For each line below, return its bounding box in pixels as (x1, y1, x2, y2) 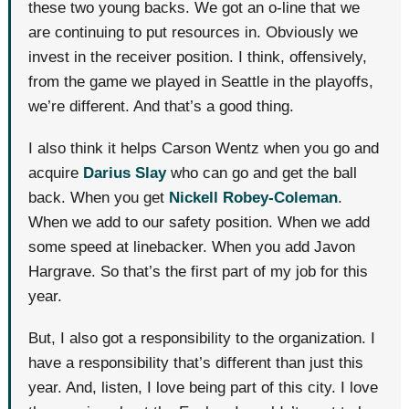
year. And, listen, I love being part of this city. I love (28, 379, 379, 397)
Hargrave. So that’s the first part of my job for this (28, 262, 369, 280)
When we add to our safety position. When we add (28, 213, 371, 231)
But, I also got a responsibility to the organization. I (28, 330, 376, 348)
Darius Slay (83, 163, 167, 182)
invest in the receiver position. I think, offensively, (28, 47, 368, 66)
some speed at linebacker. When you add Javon (28, 237, 356, 256)
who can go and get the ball (171, 163, 358, 182)
